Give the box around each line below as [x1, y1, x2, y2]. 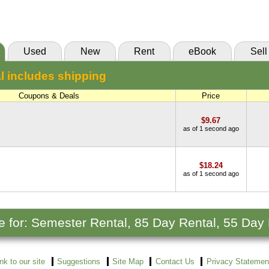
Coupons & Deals [19, 91, 79, 101]
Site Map [112, 257, 144, 267]
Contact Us [155, 257, 195, 267]
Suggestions [57, 257, 101, 267]
